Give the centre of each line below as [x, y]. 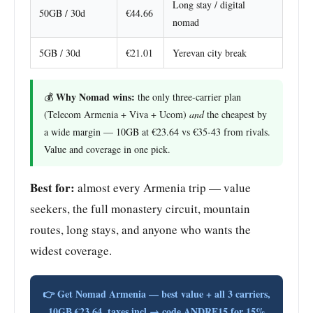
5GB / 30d [60, 52]
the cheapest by [235, 114]
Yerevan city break [210, 52]
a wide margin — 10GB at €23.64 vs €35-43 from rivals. [157, 131]
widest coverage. [71, 250]
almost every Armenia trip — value [163, 187]
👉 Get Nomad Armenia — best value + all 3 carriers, [156, 293]
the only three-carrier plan [188, 96]
